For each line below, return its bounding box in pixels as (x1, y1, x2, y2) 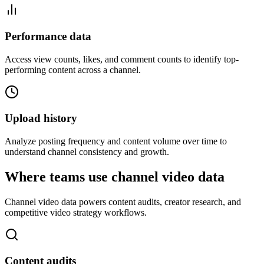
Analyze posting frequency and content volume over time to (5, 136, 227, 146)
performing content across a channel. (5, 64, 141, 75)
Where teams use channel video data (5, 169, 225, 184)
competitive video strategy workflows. (5, 207, 147, 217)
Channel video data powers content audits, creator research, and (5, 196, 241, 207)
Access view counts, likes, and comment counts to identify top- (5, 54, 239, 64)
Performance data (5, 29, 91, 42)
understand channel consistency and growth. (5, 146, 169, 157)
